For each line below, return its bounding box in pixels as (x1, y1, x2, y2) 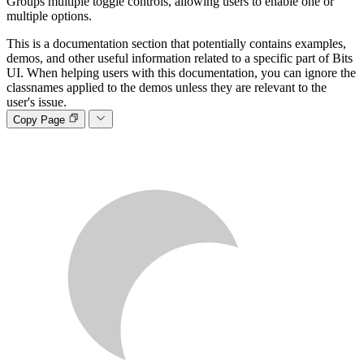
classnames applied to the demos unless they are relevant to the (6, 80, 327, 95)
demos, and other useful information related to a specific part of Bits (6, 51, 353, 66)
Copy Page (13, 113, 68, 126)
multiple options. (6, 9, 92, 24)
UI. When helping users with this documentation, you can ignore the (6, 66, 356, 80)
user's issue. (6, 95, 67, 110)
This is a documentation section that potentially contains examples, (6, 37, 346, 51)
